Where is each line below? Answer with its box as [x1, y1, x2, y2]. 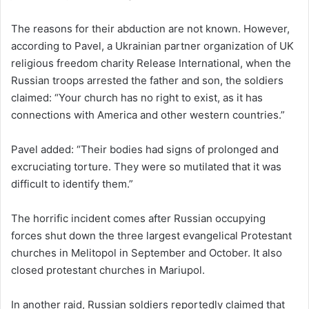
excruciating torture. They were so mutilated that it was [11, 159, 281, 173]
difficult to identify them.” [11, 177, 133, 190]
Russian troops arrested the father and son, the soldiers [11, 73, 283, 87]
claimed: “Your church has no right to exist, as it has [11, 90, 263, 104]
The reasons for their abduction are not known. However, [11, 21, 290, 35]
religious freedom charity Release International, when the [11, 56, 291, 70]
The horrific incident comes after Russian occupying [11, 211, 266, 225]
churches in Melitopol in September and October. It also [11, 246, 282, 259]
